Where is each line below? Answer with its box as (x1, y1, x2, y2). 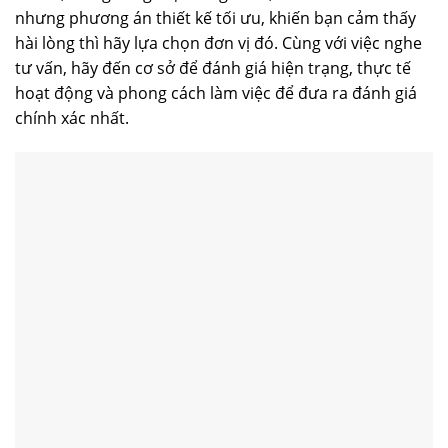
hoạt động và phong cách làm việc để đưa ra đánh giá (15, 81, 417, 104)
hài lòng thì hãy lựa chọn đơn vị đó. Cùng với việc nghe (15, 31, 422, 54)
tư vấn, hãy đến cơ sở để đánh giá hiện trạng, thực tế (15, 56, 411, 79)
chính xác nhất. (15, 106, 129, 129)
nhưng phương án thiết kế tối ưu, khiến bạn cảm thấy (15, 6, 416, 29)
